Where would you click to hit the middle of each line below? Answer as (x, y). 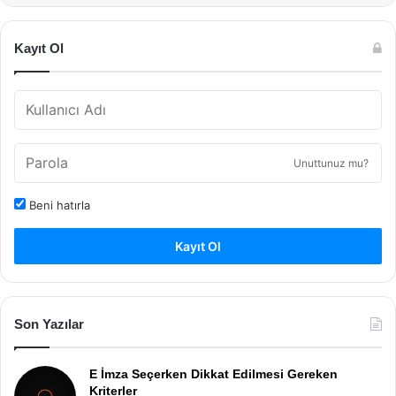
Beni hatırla (58, 205)
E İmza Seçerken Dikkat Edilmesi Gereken (213, 374)
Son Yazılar (49, 324)
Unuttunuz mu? (331, 163)
